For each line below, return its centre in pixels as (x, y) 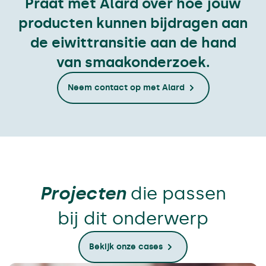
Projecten (83, 194)
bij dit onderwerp (133, 219)
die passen (176, 194)
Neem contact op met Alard (126, 88)
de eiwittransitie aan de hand (133, 43)
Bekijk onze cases (126, 247)
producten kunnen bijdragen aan (133, 23)
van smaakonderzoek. (133, 62)
